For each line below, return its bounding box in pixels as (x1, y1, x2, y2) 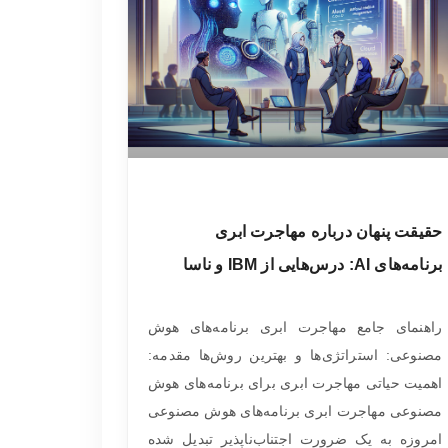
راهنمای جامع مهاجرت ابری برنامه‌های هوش (148, 319, 443, 335)
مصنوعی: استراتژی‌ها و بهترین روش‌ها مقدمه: (148, 347, 443, 363)
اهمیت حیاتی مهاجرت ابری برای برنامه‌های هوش (148, 375, 443, 391)
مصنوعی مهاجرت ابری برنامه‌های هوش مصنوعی (148, 403, 443, 419)
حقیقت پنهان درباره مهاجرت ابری (215, 222, 443, 240)
